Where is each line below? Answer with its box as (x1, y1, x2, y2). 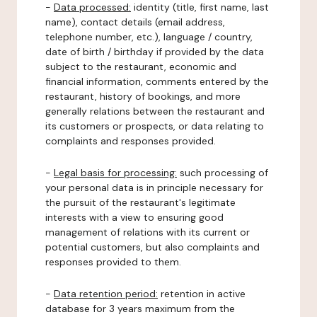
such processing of (177, 166, 268, 179)
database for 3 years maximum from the (45, 302, 235, 315)
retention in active (158, 287, 246, 300)
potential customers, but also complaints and (45, 241, 260, 253)
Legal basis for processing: (54, 166, 177, 179)
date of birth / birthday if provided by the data (45, 45, 264, 58)
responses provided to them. (45, 255, 181, 268)
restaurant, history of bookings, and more (45, 90, 241, 103)
